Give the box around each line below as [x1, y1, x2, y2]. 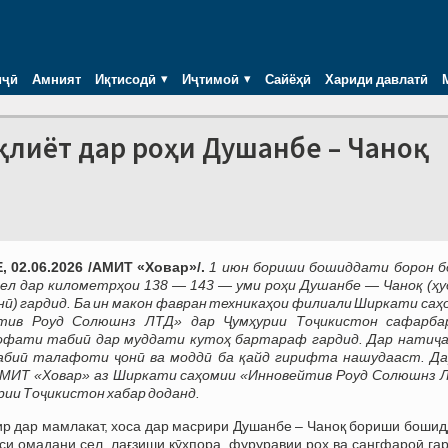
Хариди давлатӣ [325, 68, 428, 89]
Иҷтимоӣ [182, 68, 239, 89]
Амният [32, 68, 81, 89]
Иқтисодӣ [95, 68, 156, 89]
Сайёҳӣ [265, 68, 311, 89]
